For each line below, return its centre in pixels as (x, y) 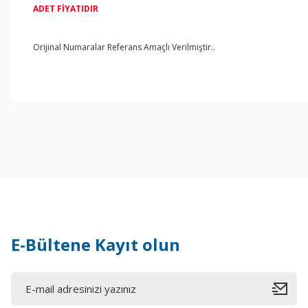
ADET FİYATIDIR (66, 9)
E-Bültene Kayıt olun (96, 244)
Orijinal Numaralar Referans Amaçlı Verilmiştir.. (124, 47)
